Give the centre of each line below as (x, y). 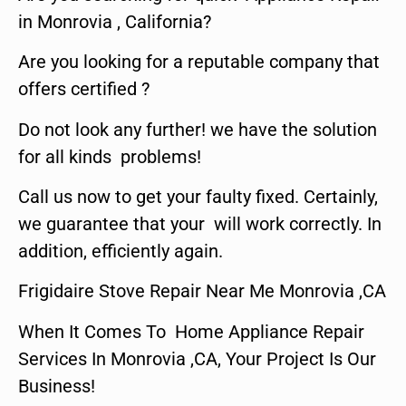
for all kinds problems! (110, 156)
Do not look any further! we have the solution (198, 129)
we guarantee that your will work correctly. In (200, 223)
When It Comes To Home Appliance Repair (191, 331)
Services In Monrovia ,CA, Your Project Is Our (197, 358)
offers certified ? (84, 89)
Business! (57, 386)
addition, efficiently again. (121, 251)
